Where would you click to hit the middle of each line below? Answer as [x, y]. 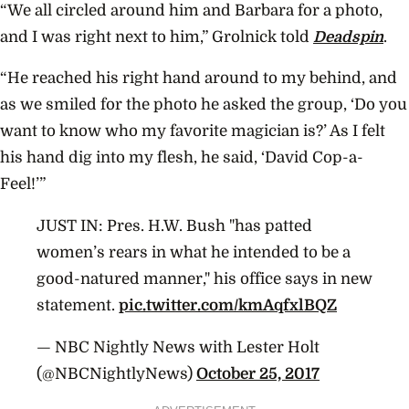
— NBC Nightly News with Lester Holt [178, 347]
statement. [78, 305]
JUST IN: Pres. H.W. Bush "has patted [174, 226]
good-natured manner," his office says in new [204, 279]
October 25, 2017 [258, 373]
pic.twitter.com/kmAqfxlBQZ [228, 305]
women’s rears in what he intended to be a [194, 252]
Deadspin [348, 37]
